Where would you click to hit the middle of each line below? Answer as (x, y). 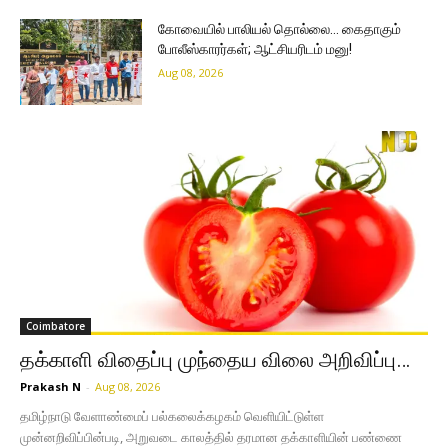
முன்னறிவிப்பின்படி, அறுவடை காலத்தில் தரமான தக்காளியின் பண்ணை (211, 436)
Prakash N (50, 386)
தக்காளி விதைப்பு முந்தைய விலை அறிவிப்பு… (215, 359)
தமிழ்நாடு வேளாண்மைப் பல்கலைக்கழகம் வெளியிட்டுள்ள (172, 415)
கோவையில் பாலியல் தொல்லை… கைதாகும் (280, 29)
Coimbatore (55, 325)
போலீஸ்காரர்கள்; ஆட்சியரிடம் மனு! (255, 49)
